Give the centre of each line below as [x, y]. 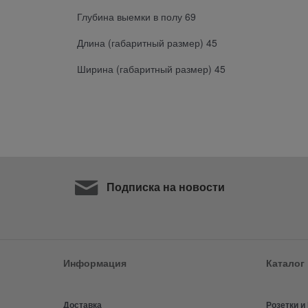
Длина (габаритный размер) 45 [147, 42]
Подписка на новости [165, 187]
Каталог [285, 263]
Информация [95, 263]
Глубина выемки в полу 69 [136, 16]
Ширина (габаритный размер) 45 [151, 68]
